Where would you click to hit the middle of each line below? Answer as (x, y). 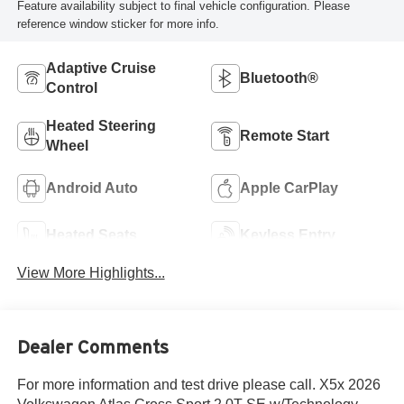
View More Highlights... (91, 273)
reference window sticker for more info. (118, 23)
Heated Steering (101, 125)
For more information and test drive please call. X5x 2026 (198, 384)
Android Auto (92, 188)
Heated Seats (91, 234)
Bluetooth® (279, 78)
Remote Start (285, 135)
